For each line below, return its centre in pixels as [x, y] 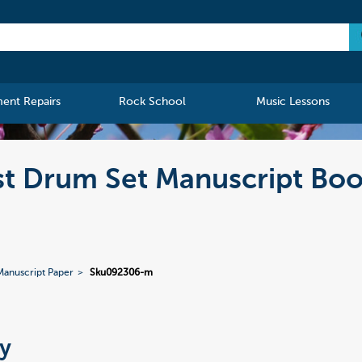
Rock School [153, 102]
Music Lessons [293, 102]
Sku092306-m [122, 274]
